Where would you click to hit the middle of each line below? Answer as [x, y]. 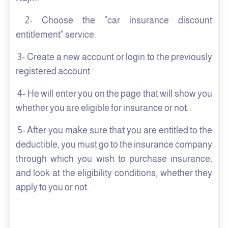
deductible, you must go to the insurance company [114, 145]
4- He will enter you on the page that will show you [114, 94]
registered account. [54, 72]
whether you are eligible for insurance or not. [103, 108]
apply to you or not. [53, 188]
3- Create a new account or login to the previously [114, 57]
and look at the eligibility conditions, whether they [114, 173]
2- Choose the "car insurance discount [114, 21]
